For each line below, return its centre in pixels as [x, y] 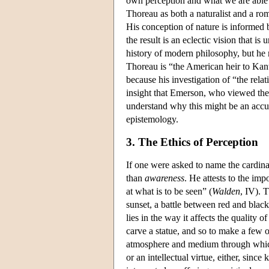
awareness [165, 178]
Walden [226, 191]
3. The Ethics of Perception [192, 142]
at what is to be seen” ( [169, 191]
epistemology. [152, 119]
